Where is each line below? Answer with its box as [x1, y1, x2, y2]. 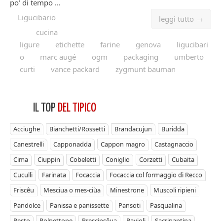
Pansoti [118, 200, 141, 210]
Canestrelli [13, 139, 44, 148]
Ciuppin [37, 154, 60, 164]
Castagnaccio [154, 139, 193, 148]
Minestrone [110, 185, 144, 194]
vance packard [51, 64, 100, 74]
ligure [20, 39, 39, 49]
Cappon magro [101, 139, 145, 148]
